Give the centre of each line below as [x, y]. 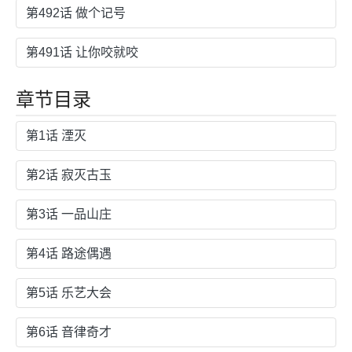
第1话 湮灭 [56, 135]
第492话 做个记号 [76, 13]
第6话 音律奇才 [69, 332]
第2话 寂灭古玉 [69, 174]
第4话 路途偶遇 [69, 253]
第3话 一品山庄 [69, 214]
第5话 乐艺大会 [69, 292]
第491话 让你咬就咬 [82, 52]
